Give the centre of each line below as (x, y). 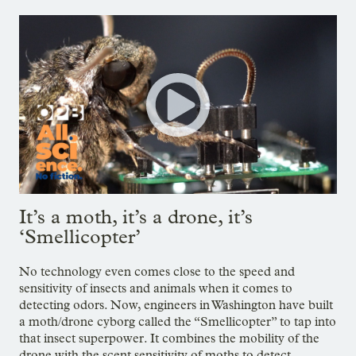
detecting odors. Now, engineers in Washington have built (176, 304)
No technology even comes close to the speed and (157, 271)
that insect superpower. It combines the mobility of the (169, 338)
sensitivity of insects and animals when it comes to (156, 288)
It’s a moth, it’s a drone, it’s (136, 217)
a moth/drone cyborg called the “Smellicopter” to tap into (178, 321)
